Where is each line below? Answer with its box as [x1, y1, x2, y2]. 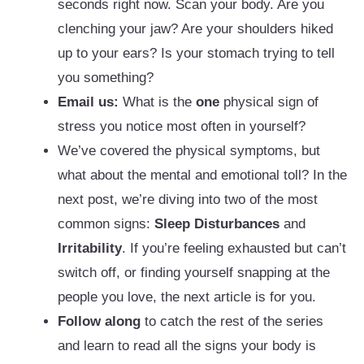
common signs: [58, 216, 154, 232]
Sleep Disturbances [154, 216, 279, 232]
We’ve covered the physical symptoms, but [58, 143, 320, 159]
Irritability [58, 240, 122, 257]
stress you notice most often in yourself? [58, 119, 305, 135]
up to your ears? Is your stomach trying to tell [58, 45, 335, 62]
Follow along [58, 314, 141, 330]
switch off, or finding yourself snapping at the [58, 265, 330, 281]
